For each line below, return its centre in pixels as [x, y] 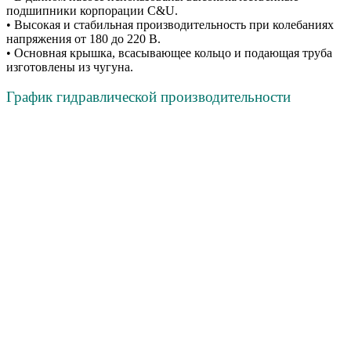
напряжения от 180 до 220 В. [83, 39]
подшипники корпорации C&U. [92, 11]
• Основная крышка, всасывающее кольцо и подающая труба [169, 53]
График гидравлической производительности [148, 97]
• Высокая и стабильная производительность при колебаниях [170, 25]
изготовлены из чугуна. [70, 67]
